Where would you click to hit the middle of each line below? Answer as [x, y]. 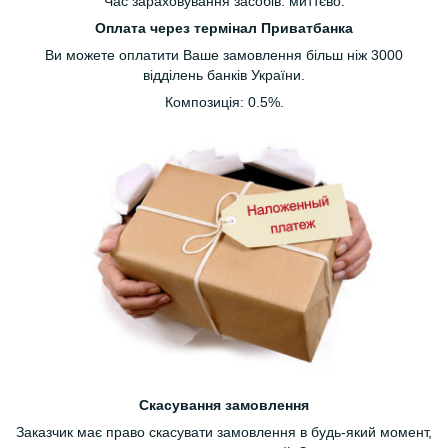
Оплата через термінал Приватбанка [224, 28]
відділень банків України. [224, 75]
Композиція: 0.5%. [224, 102]
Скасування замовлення [224, 404]
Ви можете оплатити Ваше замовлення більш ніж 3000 [224, 55]
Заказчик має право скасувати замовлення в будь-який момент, [224, 431]
